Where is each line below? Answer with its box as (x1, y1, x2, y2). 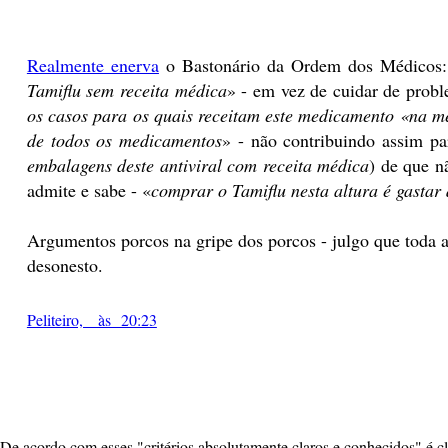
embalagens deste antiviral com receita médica (26, 152, 370, 177)
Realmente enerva (26, 52, 159, 77)
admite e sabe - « (26, 177, 151, 202)
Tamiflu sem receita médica (26, 77, 227, 102)
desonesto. (26, 252, 103, 277)
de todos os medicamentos (26, 127, 223, 152)
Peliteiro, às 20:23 (26, 309, 157, 331)
